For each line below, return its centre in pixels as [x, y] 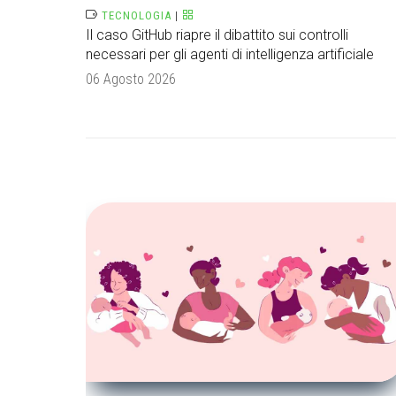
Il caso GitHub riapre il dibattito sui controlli [217, 35]
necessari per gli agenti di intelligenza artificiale [230, 55]
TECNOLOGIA [137, 16]
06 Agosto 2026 [131, 80]
